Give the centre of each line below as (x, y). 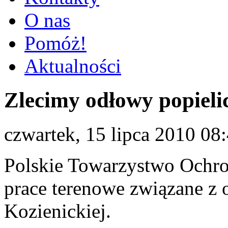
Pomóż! (55, 43)
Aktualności (73, 66)
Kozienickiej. (58, 211)
